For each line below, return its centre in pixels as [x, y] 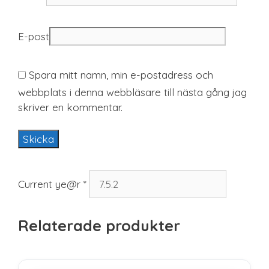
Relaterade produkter [99, 225]
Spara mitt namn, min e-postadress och [121, 74]
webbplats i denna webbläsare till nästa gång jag [132, 92]
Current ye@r [51, 184]
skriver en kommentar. [70, 107]
